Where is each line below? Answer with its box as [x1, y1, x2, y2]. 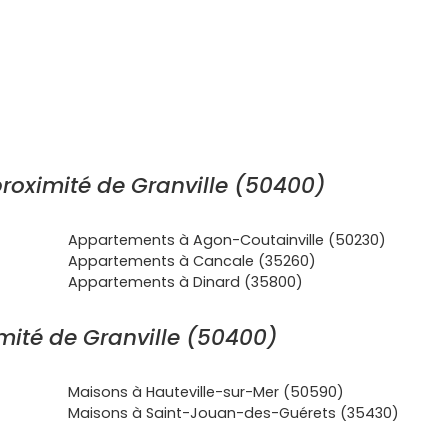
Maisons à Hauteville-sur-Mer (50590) [68, 382, 344, 402]
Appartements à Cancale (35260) [68, 251, 316, 271]
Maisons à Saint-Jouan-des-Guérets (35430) [68, 403, 399, 423]
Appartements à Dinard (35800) [68, 272, 303, 292]
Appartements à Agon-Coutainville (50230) [68, 230, 386, 250]
